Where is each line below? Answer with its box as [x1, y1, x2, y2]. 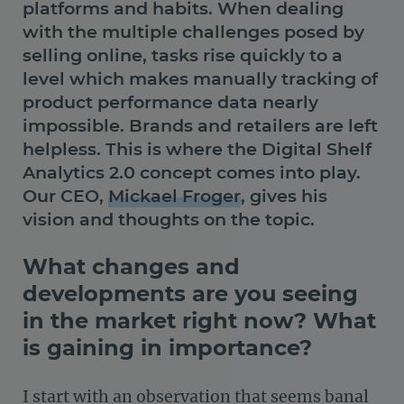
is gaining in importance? [23, 335, 312, 362]
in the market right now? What [23, 308, 376, 335]
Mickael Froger [108, 185, 241, 207]
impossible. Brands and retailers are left [23, 115, 378, 137]
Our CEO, [23, 185, 108, 207]
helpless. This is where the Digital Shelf [23, 138, 372, 161]
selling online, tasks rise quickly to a [23, 44, 343, 67]
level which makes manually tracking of [23, 68, 378, 90]
